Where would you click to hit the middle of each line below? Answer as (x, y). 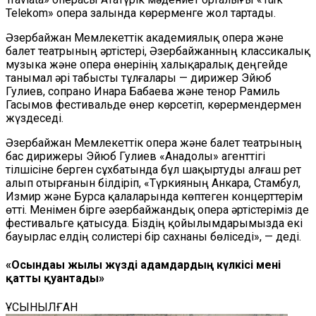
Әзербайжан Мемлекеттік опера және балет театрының (154, 143)
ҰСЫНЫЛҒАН (42, 307)
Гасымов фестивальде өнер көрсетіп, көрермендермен (153, 105)
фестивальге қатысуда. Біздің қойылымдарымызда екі (154, 223)
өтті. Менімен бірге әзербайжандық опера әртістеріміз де (157, 210)
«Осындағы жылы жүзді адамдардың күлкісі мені (143, 265)
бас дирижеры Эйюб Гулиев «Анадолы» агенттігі (135, 156)
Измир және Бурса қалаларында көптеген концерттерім (154, 196)
